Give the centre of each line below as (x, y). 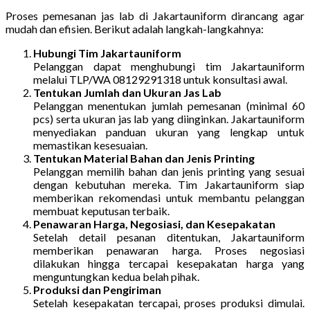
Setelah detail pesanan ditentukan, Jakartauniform (169, 237)
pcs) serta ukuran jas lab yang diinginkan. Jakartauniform (169, 119)
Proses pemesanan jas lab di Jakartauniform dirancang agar (155, 16)
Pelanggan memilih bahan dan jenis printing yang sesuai (169, 172)
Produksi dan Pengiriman (97, 290)
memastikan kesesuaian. (90, 145)
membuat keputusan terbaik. (101, 211)
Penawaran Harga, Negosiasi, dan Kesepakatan (154, 224)
